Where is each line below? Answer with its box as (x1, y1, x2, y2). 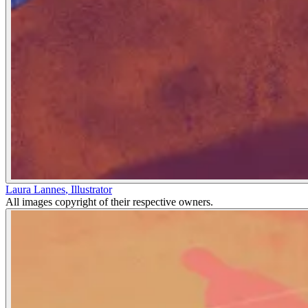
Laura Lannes (5, 184, 65, 195)
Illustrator (71, 184, 112, 195)
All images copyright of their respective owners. (5, 196, 213, 208)
